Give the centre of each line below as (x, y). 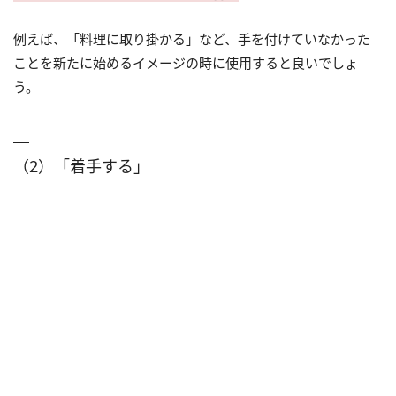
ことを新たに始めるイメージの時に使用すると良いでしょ (186, 63)
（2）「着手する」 (81, 167)
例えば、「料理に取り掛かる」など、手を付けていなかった (192, 39)
